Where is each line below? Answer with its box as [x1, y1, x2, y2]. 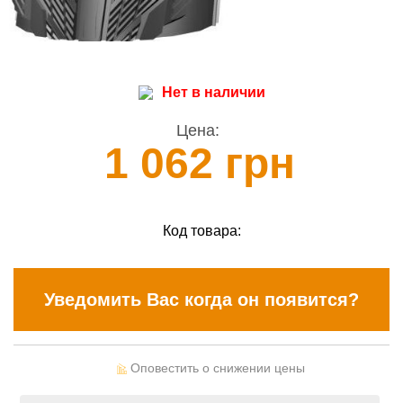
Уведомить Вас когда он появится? [44, 289, 359, 309]
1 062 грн [103, 139, 295, 187]
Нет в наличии [161, 84, 265, 100]
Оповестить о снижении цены [126, 360, 305, 375]
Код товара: [162, 222, 241, 238]
